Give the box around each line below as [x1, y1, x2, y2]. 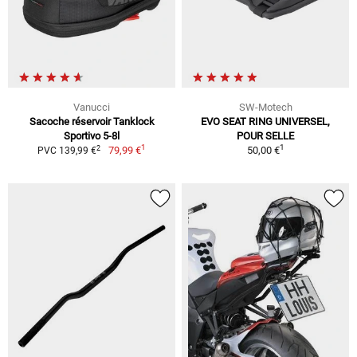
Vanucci [73, 101, 110, 114]
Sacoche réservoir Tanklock [29, 116, 155, 128]
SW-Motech [238, 101, 292, 114]
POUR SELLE [237, 130, 294, 143]
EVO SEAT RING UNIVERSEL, [201, 116, 330, 128]
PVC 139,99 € [37, 145, 97, 157]
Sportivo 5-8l [64, 130, 120, 143]
